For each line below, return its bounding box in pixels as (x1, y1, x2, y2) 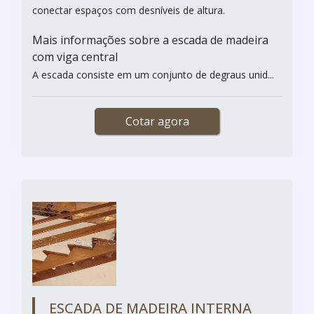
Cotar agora (125, 113, 189, 129)
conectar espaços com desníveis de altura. (32, 3, 225, 17)
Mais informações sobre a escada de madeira (32, 32, 268, 48)
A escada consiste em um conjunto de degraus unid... (32, 67, 274, 81)
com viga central (32, 48, 121, 64)
